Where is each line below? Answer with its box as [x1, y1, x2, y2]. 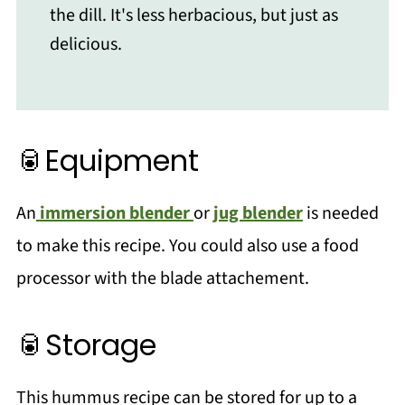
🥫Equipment [15, 140, 199, 181]
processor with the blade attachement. [15, 266, 309, 291]
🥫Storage [15, 325, 156, 365]
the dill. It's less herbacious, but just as [49, 3, 338, 28]
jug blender [212, 201, 303, 226]
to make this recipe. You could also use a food [15, 233, 359, 259]
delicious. [49, 32, 122, 57]
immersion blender [39, 201, 193, 226]
